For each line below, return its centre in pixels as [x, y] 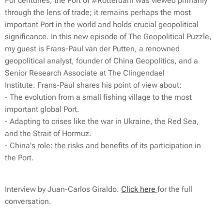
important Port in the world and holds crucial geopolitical [102, 24]
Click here [139, 189]
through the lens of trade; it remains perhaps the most [98, 12]
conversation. [28, 201]
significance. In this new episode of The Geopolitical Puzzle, [108, 37]
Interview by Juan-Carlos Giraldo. [63, 189]
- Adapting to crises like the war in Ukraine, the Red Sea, [102, 121]
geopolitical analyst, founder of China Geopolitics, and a [101, 61]
